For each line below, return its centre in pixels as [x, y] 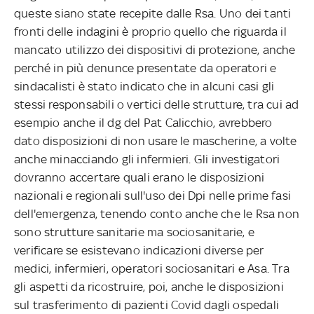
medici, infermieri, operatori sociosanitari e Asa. [143, 268]
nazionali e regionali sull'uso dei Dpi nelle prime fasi [153, 195]
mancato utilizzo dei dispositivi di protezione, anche [155, 49]
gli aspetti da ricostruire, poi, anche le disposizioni [149, 286]
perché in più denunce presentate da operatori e [145, 68]
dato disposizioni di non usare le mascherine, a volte [156, 141]
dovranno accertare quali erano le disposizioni [139, 177]
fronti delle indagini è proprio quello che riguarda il [150, 31]
